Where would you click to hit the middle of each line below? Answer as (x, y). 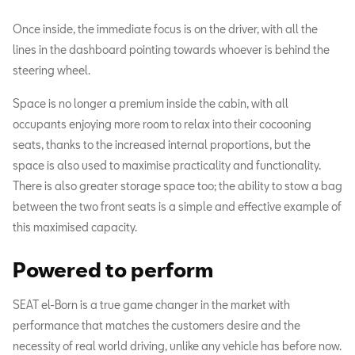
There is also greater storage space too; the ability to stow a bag (177, 186)
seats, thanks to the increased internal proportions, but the (162, 145)
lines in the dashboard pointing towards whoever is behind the (171, 50)
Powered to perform (113, 270)
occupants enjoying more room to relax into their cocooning (162, 124)
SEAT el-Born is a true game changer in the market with (151, 305)
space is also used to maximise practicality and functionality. (167, 166)
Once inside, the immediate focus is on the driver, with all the (165, 29)
